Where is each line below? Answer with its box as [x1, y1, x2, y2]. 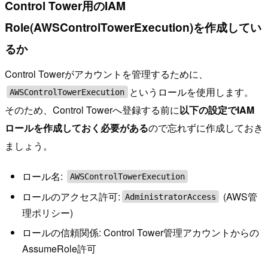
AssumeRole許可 [22, 241, 96, 255]
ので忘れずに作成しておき [148, 120, 263, 135]
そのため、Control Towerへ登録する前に [5, 102, 179, 117]
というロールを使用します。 [129, 84, 254, 99]
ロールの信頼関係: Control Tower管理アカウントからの [22, 225, 259, 239]
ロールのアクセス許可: [22, 189, 120, 203]
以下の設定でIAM [179, 102, 254, 117]
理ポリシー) [22, 205, 73, 220]
